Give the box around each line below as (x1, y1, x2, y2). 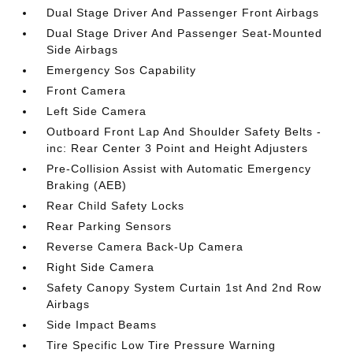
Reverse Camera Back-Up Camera (46, 240, 244, 253)
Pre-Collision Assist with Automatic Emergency (46, 162, 312, 175)
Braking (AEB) (46, 179, 128, 191)
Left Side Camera (46, 105, 147, 117)
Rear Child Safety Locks (46, 199, 185, 212)
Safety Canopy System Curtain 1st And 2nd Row (46, 281, 322, 294)
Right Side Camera (46, 261, 155, 273)
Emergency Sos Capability (46, 64, 197, 76)
